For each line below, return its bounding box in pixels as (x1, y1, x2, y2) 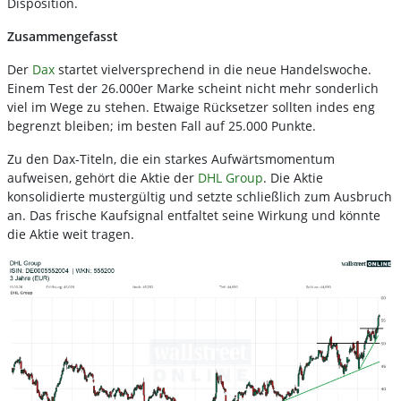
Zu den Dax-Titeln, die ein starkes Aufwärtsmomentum (7, 150, 335, 167)
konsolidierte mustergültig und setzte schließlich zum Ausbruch (7, 188, 392, 205)
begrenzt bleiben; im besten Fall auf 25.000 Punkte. (7, 117, 320, 134)
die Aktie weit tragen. (7, 226, 138, 243)
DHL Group (198, 169, 263, 186)
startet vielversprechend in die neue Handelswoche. (55, 61, 371, 78)
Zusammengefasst (7, 28, 118, 45)
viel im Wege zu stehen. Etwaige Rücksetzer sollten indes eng (7, 98, 375, 115)
